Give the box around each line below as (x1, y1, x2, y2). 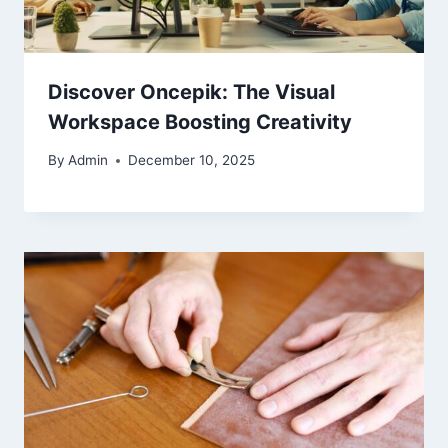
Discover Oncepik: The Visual (48, 79, 335, 104)
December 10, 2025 (128, 152, 256, 169)
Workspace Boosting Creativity (48, 109, 352, 134)
